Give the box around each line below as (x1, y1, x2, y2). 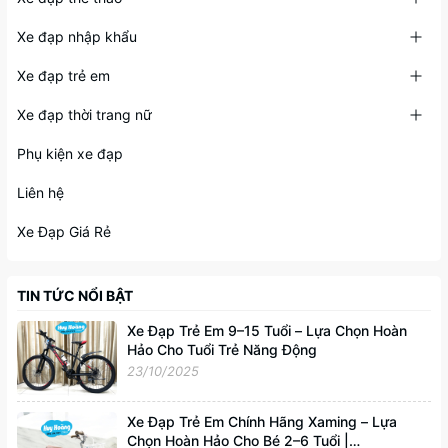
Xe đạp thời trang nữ (17, 105, 152, 123)
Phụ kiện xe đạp (17, 144, 123, 162)
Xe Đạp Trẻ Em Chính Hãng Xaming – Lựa (127, 412, 397, 430)
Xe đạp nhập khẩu (17, 27, 137, 45)
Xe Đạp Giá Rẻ (17, 222, 111, 240)
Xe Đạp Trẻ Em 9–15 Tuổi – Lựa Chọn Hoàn (127, 321, 407, 339)
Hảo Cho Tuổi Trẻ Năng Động (127, 340, 317, 358)
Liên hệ (17, 183, 64, 201)
